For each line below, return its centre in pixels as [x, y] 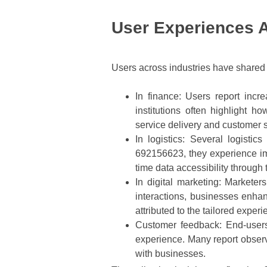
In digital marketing [177, 182]
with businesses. [170, 254]
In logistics [159, 139]
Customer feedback [177, 225]
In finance [157, 97]
